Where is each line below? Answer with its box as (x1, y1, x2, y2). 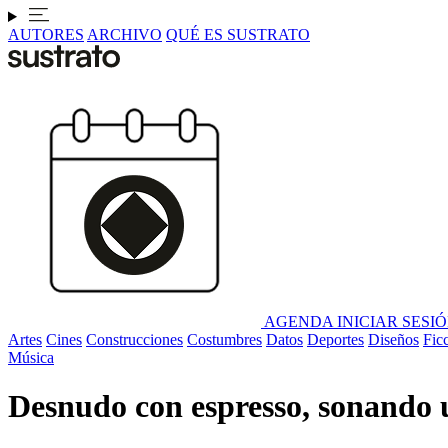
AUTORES (8, 26, 84, 43)
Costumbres (187, 331, 262, 348)
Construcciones (86, 331, 183, 348)
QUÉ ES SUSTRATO (166, 26, 310, 43)
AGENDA (264, 313, 333, 330)
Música (8, 349, 54, 366)
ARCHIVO (87, 26, 162, 43)
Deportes (307, 331, 364, 348)
